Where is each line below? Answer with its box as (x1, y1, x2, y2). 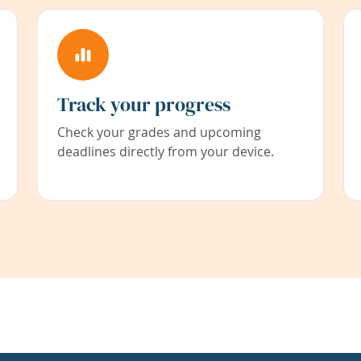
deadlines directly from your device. (57, 143, 274, 161)
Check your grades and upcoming (57, 123, 261, 142)
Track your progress (57, 91, 230, 118)
